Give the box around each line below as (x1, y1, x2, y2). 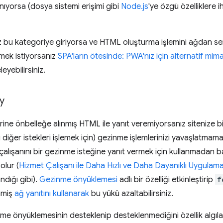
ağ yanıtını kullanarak (14, 189, 89, 199)
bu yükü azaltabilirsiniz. (89, 189, 173, 199)
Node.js (121, 1, 148, 11)
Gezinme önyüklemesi (39, 175, 117, 185)
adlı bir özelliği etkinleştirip (117, 175, 215, 185)
